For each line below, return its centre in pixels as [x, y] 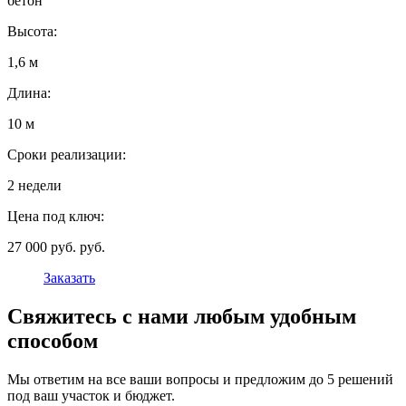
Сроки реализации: [67, 155]
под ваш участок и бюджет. [91, 396]
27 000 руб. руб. [56, 247]
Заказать [69, 278]
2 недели [34, 186]
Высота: [32, 32]
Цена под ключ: [56, 217]
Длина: [29, 93]
